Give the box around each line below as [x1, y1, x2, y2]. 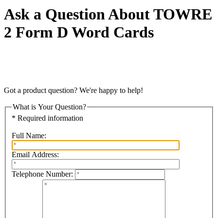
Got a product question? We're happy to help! [4, 86, 143, 94]
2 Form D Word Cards [4, 23, 154, 41]
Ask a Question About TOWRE [4, 5, 212, 23]
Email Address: [12, 150, 59, 159]
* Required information [12, 114, 83, 123]
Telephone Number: [12, 170, 73, 179]
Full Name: [12, 131, 46, 140]
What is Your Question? [13, 102, 86, 111]
